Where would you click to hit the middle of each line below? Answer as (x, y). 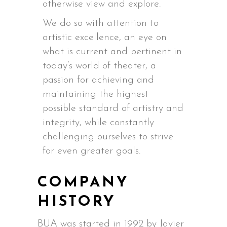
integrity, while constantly (98, 123)
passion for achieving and (98, 80)
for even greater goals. (91, 151)
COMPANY (83, 183)
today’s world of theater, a (99, 66)
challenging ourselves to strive (108, 137)
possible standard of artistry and (113, 108)
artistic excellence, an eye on (105, 37)
